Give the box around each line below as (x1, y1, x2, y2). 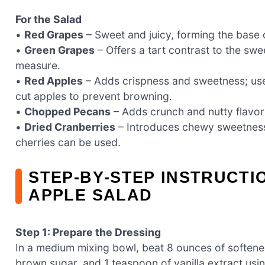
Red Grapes (24, 28, 83, 41)
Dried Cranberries (24, 121, 115, 134)
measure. (15, 59, 60, 72)
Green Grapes (24, 44, 95, 57)
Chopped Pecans (24, 105, 111, 118)
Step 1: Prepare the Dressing (15, 226, 161, 239)
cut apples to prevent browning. (15, 90, 172, 103)
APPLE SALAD (28, 186, 153, 205)
